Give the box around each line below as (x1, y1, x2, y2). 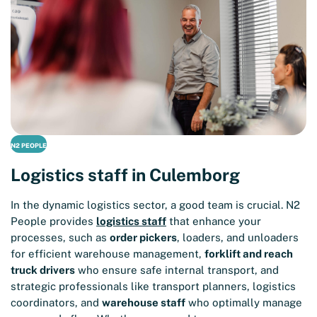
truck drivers (11, 264, 75, 277)
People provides (11, 215, 96, 228)
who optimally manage (185, 296, 302, 309)
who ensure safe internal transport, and (75, 264, 279, 277)
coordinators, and (11, 296, 102, 309)
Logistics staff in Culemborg (11, 165, 240, 185)
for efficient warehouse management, (11, 248, 204, 260)
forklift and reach (204, 248, 293, 260)
